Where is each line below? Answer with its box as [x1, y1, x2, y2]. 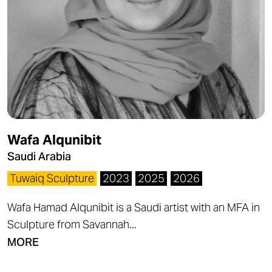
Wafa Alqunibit [7, 131, 101, 148]
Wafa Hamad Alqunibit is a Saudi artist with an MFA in [7, 200, 260, 214]
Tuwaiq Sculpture [10, 171, 94, 185]
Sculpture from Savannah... [7, 217, 137, 231]
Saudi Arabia [7, 149, 71, 163]
